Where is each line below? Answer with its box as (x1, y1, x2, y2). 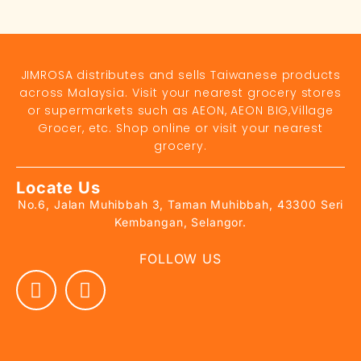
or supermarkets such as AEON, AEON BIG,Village (27, 102, 334, 119)
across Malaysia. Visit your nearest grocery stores (19, 85, 342, 102)
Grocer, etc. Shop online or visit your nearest (37, 120, 324, 137)
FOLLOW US (139, 251, 222, 268)
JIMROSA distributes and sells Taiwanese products (20, 67, 341, 84)
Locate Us (16, 178, 101, 198)
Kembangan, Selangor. (114, 215, 247, 230)
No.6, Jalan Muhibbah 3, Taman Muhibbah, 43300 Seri (17, 197, 344, 212)
